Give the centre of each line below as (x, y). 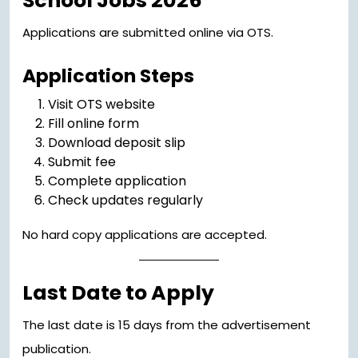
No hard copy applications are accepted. (145, 235)
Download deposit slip (117, 143)
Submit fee (82, 162)
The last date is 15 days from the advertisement (167, 325)
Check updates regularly (125, 201)
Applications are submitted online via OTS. (148, 33)
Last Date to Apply (118, 293)
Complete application (117, 181)
